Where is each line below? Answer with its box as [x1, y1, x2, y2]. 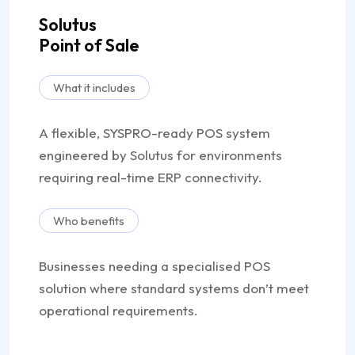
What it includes [53, 80, 136, 95]
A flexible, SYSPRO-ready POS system [39, 124, 270, 141]
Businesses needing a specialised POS [39, 258, 270, 274]
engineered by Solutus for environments [39, 147, 282, 163]
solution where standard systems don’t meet [39, 280, 309, 296]
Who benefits [53, 213, 124, 228]
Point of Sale [39, 34, 139, 56]
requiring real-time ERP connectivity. [39, 169, 262, 185]
